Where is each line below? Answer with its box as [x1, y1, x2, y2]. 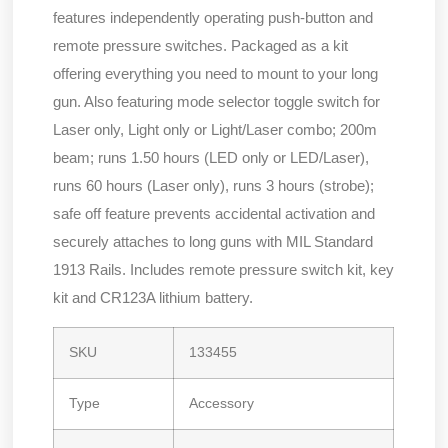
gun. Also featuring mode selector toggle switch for [53, 93, 381, 111]
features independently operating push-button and [53, 9, 374, 27]
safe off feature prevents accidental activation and [53, 205, 376, 223]
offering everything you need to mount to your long [53, 65, 379, 83]
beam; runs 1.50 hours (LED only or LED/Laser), [53, 149, 370, 167]
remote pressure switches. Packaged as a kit [53, 37, 349, 55]
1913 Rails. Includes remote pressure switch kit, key [53, 261, 395, 279]
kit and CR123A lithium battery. [53, 289, 254, 307]
